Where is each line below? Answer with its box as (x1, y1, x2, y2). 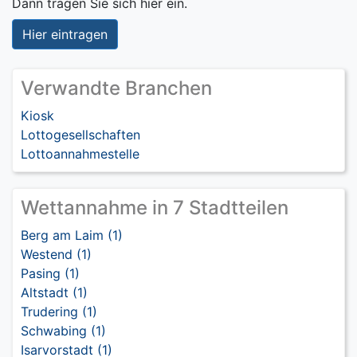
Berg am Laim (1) (21, 227, 123, 243)
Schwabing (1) (21, 323, 106, 339)
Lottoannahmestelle (21, 146, 139, 162)
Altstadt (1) (21, 284, 88, 300)
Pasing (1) (21, 265, 80, 281)
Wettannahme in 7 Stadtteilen (21, 196, 288, 219)
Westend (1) (21, 246, 92, 262)
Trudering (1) (21, 304, 97, 320)
